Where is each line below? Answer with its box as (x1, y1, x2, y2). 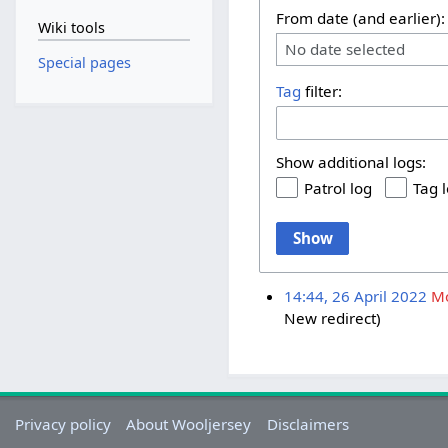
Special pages (37, 53, 131, 72)
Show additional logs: (276, 151, 427, 172)
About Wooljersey (126, 413, 252, 434)
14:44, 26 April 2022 (283, 285, 427, 306)
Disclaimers (266, 413, 349, 434)
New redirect (283, 307, 376, 328)
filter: (301, 80, 343, 101)
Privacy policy (15, 413, 112, 434)
